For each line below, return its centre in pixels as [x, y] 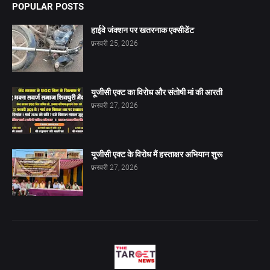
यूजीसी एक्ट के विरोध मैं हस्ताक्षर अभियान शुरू [157, 154]
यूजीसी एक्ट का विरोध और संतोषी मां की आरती [157, 92]
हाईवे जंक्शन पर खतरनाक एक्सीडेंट [143, 30]
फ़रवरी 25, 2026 [115, 43]
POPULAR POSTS [48, 7]
